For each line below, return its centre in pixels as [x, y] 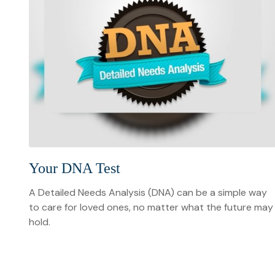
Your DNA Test [74, 168]
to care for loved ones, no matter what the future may [151, 207]
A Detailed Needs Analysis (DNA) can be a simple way [148, 193]
